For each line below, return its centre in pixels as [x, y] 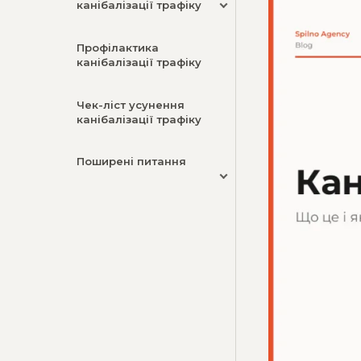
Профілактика [118, 47]
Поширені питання [131, 162]
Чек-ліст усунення [131, 104]
